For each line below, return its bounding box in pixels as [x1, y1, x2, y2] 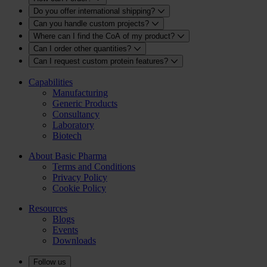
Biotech [52, 131, 82, 141]
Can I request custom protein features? [33, 57, 170, 66]
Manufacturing [52, 88, 108, 98]
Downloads [52, 235, 96, 246]
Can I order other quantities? [33, 44, 133, 54]
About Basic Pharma [29, 151, 107, 162]
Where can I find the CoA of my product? [33, 32, 177, 41]
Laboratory [52, 120, 94, 131]
